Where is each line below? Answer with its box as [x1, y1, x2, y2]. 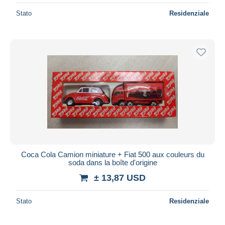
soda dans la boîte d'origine [68, 158, 157, 167]
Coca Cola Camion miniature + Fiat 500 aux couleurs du [21, 150, 204, 159]
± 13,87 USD [94, 172, 146, 183]
